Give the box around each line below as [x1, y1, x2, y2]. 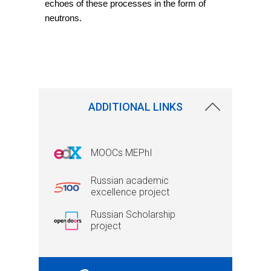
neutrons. [45, 13, 82, 23]
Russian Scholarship [91, 208, 175, 220]
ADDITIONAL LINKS [88, 100, 183, 113]
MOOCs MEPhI [91, 146, 152, 158]
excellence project [91, 186, 169, 198]
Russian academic [91, 174, 169, 186]
